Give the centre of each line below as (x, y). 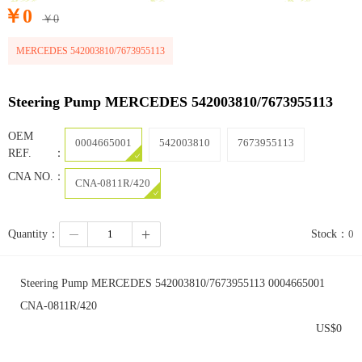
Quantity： (34, 234)
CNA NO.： (36, 177)
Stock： (330, 234)
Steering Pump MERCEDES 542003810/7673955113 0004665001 (173, 283)
